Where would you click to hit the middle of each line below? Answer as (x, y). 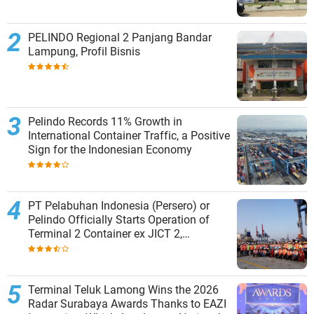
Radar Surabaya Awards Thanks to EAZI (127, 304)
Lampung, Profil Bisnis (84, 52)
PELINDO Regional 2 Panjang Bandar (80, 38)
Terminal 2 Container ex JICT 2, (105, 234)
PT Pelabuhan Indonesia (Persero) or (119, 206)
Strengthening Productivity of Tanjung (122, 248)
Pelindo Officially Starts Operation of (119, 220)
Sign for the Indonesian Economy (110, 150)
